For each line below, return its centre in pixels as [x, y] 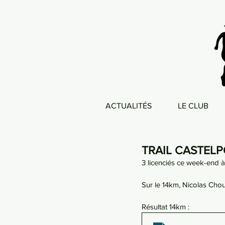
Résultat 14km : [166, 207]
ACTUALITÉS [129, 106]
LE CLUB [193, 106]
